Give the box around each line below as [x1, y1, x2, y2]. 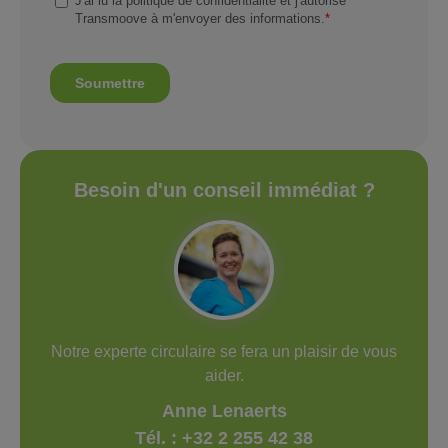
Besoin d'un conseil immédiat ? [73, 178, 375, 201]
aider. [204, 366, 244, 384]
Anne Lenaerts [161, 400, 287, 421]
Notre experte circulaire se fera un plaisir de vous [51, 342, 397, 360]
